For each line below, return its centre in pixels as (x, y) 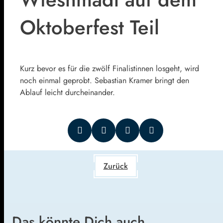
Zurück (115, 166)
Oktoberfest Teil (90, 27)
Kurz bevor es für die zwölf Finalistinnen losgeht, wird (110, 68)
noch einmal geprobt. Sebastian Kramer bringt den (105, 80)
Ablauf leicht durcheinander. (69, 92)
